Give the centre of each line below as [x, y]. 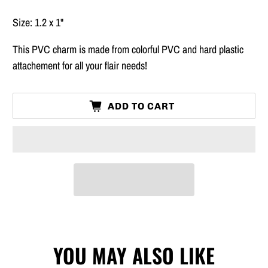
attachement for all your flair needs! [80, 66]
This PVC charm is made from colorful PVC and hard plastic [128, 50]
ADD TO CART [141, 106]
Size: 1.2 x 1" [38, 23]
